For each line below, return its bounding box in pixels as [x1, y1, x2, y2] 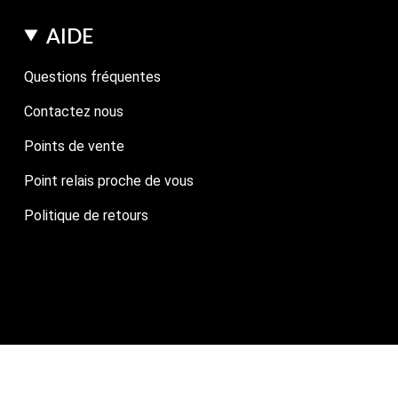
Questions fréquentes [24, 68, 162, 85]
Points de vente [24, 137, 125, 155]
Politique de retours [24, 206, 149, 224]
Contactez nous [24, 102, 124, 120]
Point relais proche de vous [24, 171, 195, 189]
